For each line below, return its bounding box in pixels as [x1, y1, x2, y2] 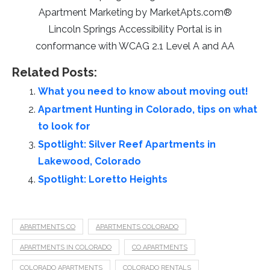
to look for [38, 120, 90, 132]
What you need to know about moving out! [38, 85, 248, 97]
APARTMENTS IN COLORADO [20, 243, 111, 251]
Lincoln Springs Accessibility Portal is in [48, 23, 222, 35]
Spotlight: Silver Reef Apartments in [38, 138, 216, 150]
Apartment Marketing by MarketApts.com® [38, 6, 232, 18]
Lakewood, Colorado [38, 155, 141, 167]
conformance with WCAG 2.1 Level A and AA [36, 40, 234, 52]
